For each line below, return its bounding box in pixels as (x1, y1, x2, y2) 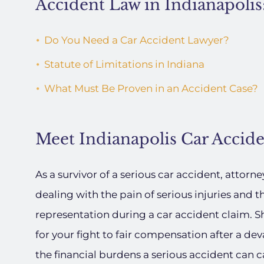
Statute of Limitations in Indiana (44, 58, 204, 70)
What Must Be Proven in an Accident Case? (44, 82, 258, 94)
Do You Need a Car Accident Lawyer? (44, 34, 229, 46)
